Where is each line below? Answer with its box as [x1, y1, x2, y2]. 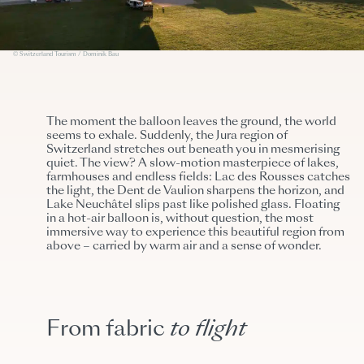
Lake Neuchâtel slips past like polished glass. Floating [46, 199, 340, 211]
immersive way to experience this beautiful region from [46, 227, 345, 239]
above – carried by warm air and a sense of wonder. [46, 240, 323, 253]
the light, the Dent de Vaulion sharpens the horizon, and [46, 185, 345, 197]
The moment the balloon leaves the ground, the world [46, 116, 337, 128]
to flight [170, 319, 247, 341]
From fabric [46, 319, 171, 341]
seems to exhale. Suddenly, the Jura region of [46, 130, 288, 142]
